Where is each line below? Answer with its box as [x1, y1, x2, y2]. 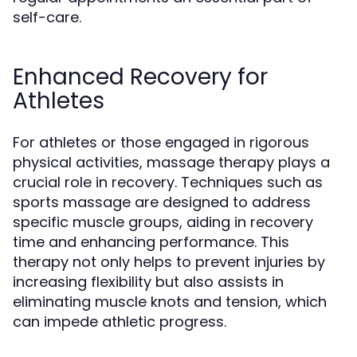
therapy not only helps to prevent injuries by [13, 252, 325, 272]
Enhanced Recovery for [13, 61, 268, 92]
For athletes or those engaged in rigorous [13, 132, 309, 152]
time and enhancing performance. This [13, 232, 289, 252]
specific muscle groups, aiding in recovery [13, 212, 313, 232]
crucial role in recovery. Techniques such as [13, 172, 323, 192]
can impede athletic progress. [13, 312, 226, 331]
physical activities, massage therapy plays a [13, 152, 330, 172]
